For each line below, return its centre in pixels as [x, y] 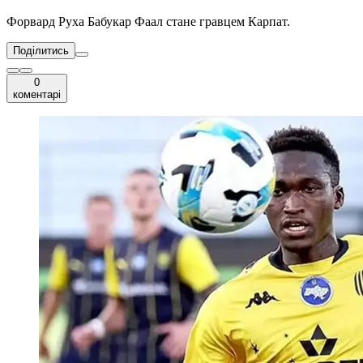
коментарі [37, 95]
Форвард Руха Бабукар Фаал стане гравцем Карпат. [148, 22]
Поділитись [41, 51]
